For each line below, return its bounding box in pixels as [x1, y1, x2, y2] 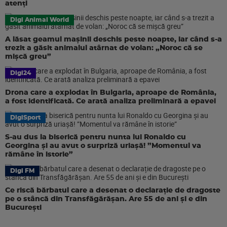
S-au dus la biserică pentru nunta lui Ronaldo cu [5, 134, 186, 141]
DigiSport [10, 115, 41, 121]
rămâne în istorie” [5, 151, 73, 158]
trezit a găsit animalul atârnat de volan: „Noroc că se [5, 45, 203, 52]
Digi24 [10, 70, 31, 76]
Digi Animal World [10, 17, 69, 23]
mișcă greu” [5, 53, 51, 60]
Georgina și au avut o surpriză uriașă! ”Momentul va [5, 142, 201, 149]
